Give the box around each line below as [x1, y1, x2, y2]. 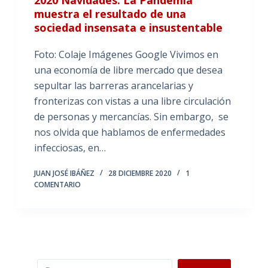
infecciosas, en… [33, 141, 106, 154]
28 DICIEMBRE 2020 [108, 167, 172, 178]
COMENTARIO [33, 179, 81, 190]
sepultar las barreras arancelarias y [33, 78, 193, 92]
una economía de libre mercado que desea [33, 63, 223, 77]
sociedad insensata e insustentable [33, 20, 223, 35]
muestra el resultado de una [33, 6, 186, 21]
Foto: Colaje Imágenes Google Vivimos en [33, 47, 218, 61]
